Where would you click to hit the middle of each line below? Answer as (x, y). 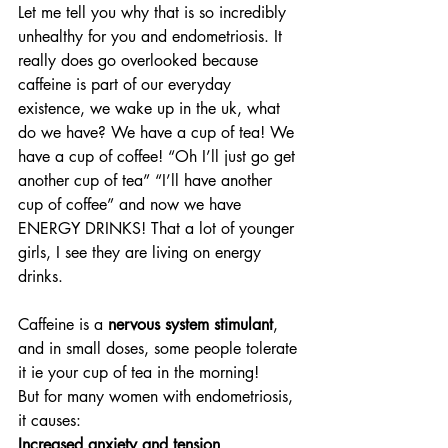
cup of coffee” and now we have (132, 204)
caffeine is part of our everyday (127, 84)
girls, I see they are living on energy (142, 252)
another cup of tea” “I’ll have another (147, 180)
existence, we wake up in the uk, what (151, 108)
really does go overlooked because (140, 60)
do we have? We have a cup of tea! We (158, 132)
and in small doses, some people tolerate (160, 348)
